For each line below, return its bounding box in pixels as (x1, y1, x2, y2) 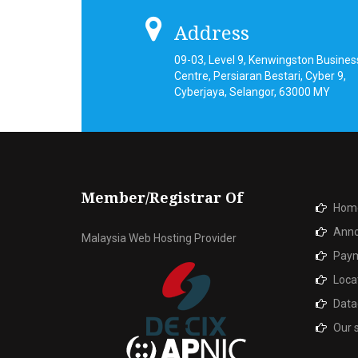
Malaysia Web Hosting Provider (82, 232, 237, 245)
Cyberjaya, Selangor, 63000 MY (174, 86, 330, 98)
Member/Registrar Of (82, 189, 243, 206)
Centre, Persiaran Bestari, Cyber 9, (174, 70, 346, 82)
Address (174, 22, 249, 45)
